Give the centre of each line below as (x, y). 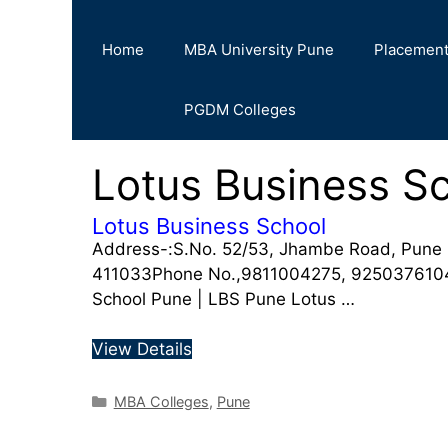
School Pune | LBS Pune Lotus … (223, 298)
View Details (142, 349)
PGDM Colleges (240, 109)
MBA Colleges (161, 402)
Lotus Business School (209, 225)
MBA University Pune (259, 49)
